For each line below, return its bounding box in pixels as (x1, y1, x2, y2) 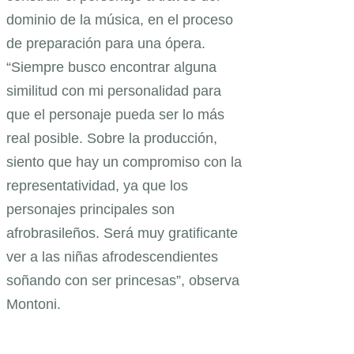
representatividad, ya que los (6, 178, 188, 194)
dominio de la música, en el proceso (6, 12, 233, 28)
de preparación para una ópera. (6, 36, 205, 52)
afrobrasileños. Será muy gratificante (6, 225, 238, 242)
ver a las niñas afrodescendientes (6, 249, 218, 265)
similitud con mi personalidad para (6, 83, 221, 100)
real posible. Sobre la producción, (6, 130, 217, 147)
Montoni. (6, 296, 61, 313)
